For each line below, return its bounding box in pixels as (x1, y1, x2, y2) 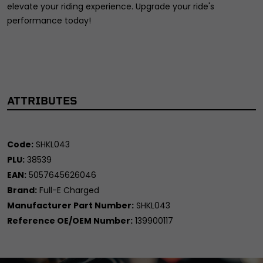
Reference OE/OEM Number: (7, 214, 133, 227)
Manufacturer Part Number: (7, 199, 134, 211)
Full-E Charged (39, 184, 99, 196)
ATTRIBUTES (7, 94, 77, 107)
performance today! (7, 14, 91, 26)
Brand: (7, 184, 37, 196)
